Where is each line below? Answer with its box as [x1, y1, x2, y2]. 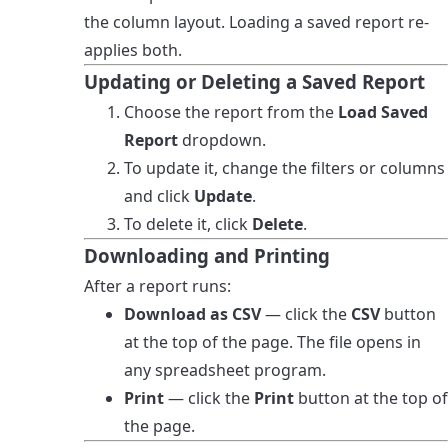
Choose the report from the [124, 100, 338, 123]
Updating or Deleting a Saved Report [84, 68, 425, 94]
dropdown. [178, 128, 266, 151]
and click [124, 184, 194, 207]
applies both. [84, 38, 182, 61]
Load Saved [338, 100, 428, 123]
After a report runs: [84, 274, 231, 297]
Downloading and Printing [84, 242, 330, 268]
